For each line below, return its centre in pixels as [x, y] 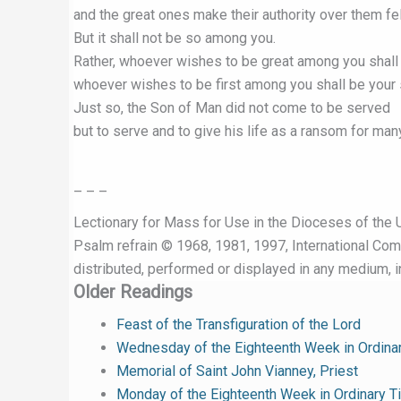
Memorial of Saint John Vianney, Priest [237, 371]
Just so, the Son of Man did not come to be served [232, 108]
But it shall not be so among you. [175, 38]
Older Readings [133, 292]
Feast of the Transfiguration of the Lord [239, 324]
